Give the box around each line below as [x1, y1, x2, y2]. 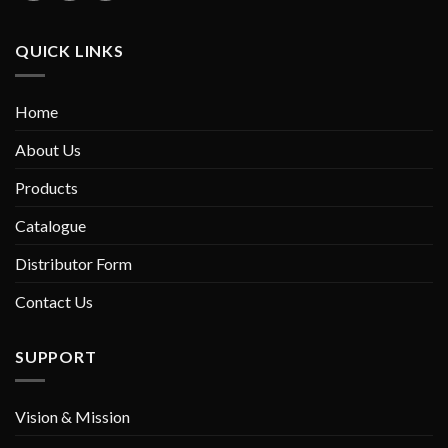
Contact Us [15, 291, 93, 311]
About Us [15, 139, 81, 159]
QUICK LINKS [15, 41, 124, 60]
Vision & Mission [15, 407, 130, 427]
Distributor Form [15, 253, 132, 273]
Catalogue [15, 215, 86, 235]
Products [15, 177, 78, 197]
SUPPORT [15, 346, 97, 366]
